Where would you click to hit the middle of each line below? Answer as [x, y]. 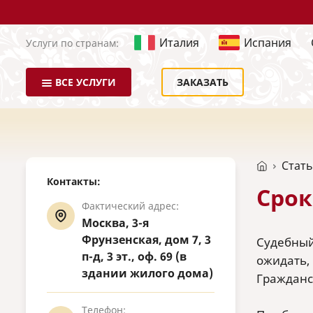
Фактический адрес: [130, 206]
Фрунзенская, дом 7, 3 [146, 240]
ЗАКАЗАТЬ [203, 82]
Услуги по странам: [72, 43]
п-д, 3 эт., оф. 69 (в [134, 256]
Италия [179, 43]
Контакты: [74, 181]
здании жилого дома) [147, 273]
